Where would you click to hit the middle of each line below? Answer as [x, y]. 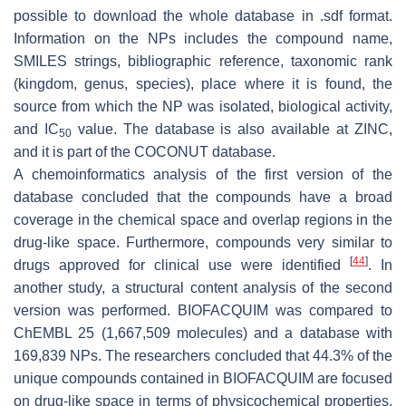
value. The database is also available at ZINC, [232, 129]
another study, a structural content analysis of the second [203, 287]
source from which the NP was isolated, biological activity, [203, 106]
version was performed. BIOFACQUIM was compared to [203, 310]
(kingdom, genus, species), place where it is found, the [203, 83]
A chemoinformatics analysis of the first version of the [203, 174]
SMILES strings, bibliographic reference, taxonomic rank [203, 61]
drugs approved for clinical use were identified [182, 265]
